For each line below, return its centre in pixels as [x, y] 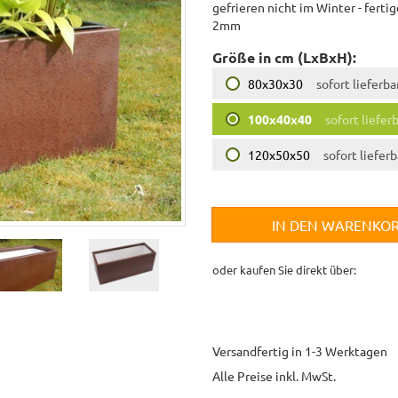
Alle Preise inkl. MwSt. [274, 375]
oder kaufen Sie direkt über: [284, 269]
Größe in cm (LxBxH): [284, 57]
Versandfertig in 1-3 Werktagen [300, 350]
